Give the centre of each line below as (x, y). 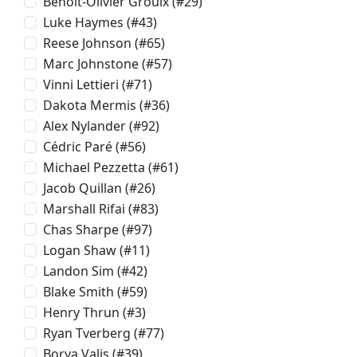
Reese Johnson (88, 43)
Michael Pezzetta (94, 167)
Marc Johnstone (91, 64)
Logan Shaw (80, 250)
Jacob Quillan (83, 188)
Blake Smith (79, 292)
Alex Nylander (85, 126)
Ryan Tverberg (87, 333)
